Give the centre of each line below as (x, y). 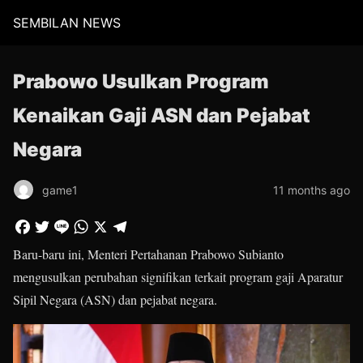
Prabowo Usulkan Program (141, 81)
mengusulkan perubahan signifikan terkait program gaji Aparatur (178, 277)
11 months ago (312, 190)
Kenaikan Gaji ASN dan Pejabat (162, 115)
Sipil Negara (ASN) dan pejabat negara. (115, 299)
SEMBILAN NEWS (67, 23)
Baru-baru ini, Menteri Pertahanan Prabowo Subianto (148, 254)
